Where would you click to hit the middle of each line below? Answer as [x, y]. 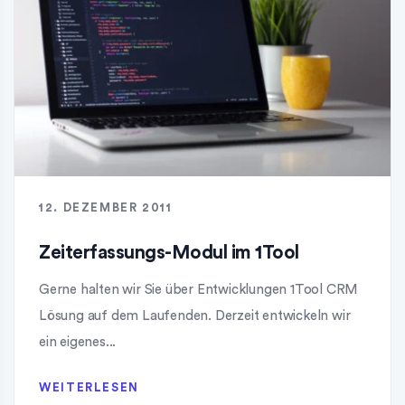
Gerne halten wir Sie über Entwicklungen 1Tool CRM [198, 289]
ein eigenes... [78, 342]
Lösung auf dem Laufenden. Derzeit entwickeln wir [195, 316]
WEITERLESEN [89, 387]
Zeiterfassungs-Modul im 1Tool [169, 252]
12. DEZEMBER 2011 [106, 207]
